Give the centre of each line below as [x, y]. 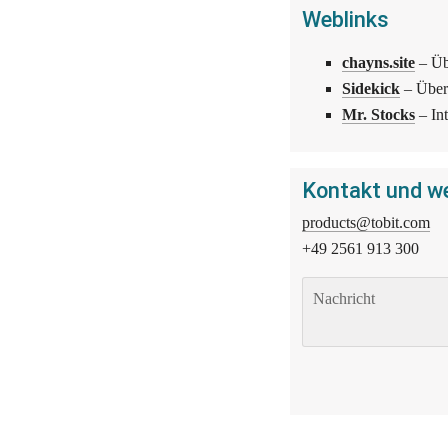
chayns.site [378, 63]
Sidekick [370, 89]
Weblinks [345, 20]
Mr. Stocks [378, 115]
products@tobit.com [365, 223]
